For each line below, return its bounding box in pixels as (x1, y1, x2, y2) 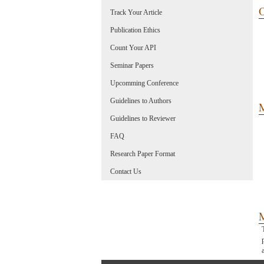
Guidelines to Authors (110, 97, 171, 105)
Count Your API (110, 44, 156, 52)
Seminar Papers (110, 61, 154, 70)
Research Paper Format (110, 150, 175, 158)
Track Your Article (110, 8, 162, 16)
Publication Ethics (110, 26, 160, 34)
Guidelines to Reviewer (110, 114, 176, 123)
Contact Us (110, 167, 141, 176)
